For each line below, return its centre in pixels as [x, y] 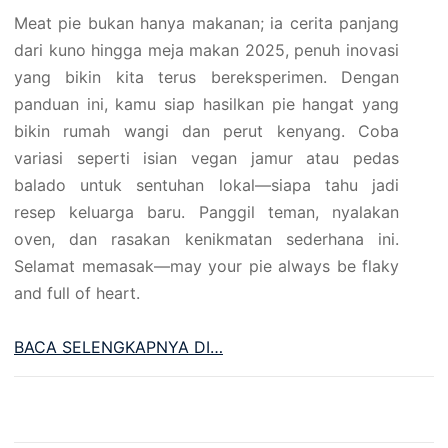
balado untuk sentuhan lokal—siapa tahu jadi [206, 185]
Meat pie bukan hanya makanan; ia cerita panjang [206, 23]
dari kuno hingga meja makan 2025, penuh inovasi [206, 50]
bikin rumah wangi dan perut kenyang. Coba [206, 131]
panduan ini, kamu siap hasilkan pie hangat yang [206, 104]
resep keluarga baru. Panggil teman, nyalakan [206, 212]
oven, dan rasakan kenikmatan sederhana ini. [206, 239]
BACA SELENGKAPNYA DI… [118, 347]
